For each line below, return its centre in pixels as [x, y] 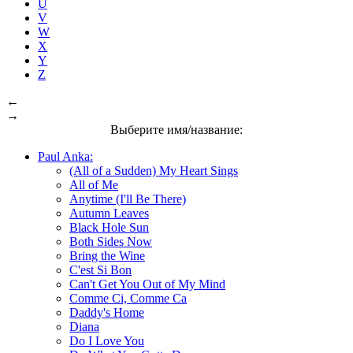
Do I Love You [107, 340]
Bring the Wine [107, 255]
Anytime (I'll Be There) [128, 199]
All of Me [94, 184]
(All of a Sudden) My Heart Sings [154, 170]
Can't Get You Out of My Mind [147, 284]
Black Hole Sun [109, 227]
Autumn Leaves [109, 213]
